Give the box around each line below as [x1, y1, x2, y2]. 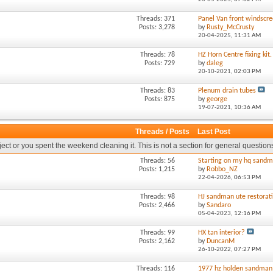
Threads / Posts [135, 127, 191, 136]
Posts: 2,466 [138, 202, 175, 209]
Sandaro [207, 202, 232, 209]
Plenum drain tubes [198, 87, 257, 94]
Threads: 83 [140, 87, 175, 94]
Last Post [197, 127, 230, 136]
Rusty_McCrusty [207, 24, 255, 31]
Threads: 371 [136, 15, 175, 23]
